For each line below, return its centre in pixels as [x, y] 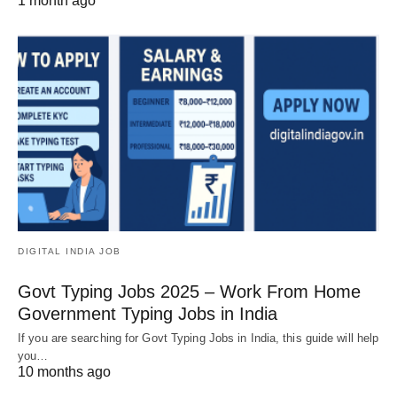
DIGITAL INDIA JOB [70, 251]
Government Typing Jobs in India [148, 313]
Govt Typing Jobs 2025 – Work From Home [189, 291]
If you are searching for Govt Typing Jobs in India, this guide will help [198, 338]
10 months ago [64, 371]
